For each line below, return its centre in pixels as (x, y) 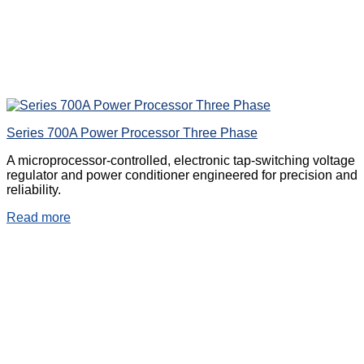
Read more (39, 218)
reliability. (34, 190)
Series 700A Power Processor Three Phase (132, 133)
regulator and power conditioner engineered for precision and (182, 175)
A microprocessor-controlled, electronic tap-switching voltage (181, 161)
